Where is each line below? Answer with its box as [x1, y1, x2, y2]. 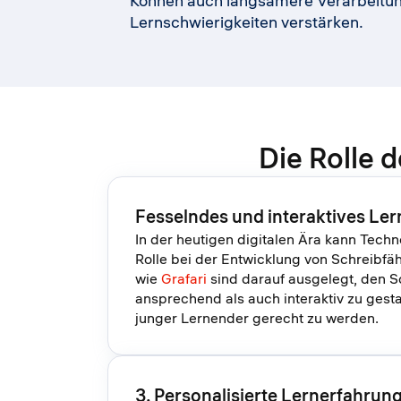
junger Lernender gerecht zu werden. [135, 309, 379, 328]
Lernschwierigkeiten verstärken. [130, 12, 363, 33]
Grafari [161, 269, 207, 288]
